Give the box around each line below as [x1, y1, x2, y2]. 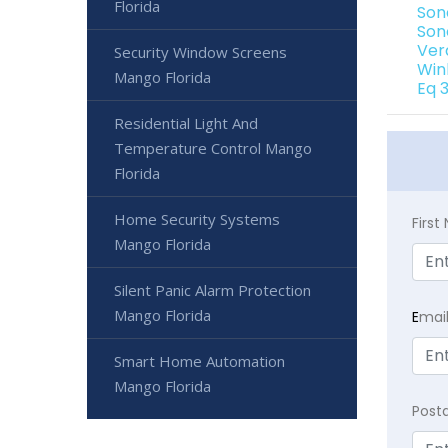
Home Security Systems [114, 208, 280, 229]
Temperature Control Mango [114, 137, 312, 158]
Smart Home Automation [114, 350, 285, 371]
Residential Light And [114, 112, 258, 133]
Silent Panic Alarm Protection [114, 279, 311, 300]
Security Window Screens [114, 41, 287, 62]
